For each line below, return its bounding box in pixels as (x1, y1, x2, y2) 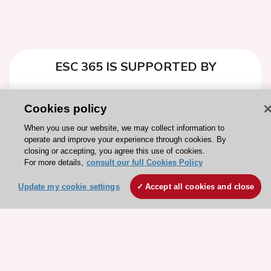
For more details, (24, 158, 83, 167)
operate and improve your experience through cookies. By (24, 135, 226, 144)
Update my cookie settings (18, 182, 120, 191)
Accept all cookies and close (145, 182, 255, 191)
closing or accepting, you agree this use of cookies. (24, 146, 205, 155)
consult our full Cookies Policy (86, 158, 203, 167)
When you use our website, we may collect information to (24, 123, 224, 132)
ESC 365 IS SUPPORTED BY (54, 59, 217, 74)
